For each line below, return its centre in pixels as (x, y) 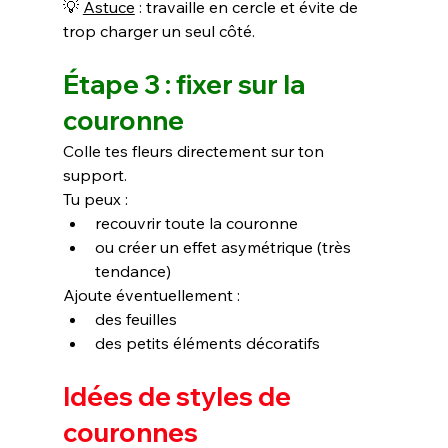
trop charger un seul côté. (158, 31)
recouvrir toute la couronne (196, 223)
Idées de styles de (179, 397)
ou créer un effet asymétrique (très (224, 247)
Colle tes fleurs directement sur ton (195, 151)
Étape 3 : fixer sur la (186, 85)
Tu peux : (95, 199)
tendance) (132, 271)
